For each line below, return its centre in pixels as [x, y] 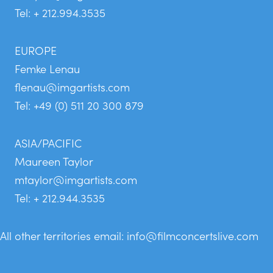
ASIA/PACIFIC [48, 142]
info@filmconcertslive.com [193, 235]
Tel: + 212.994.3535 [60, 12]
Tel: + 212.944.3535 [60, 197]
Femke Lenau [47, 68]
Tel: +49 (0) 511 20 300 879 [79, 105]
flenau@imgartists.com [72, 86]
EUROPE [36, 50]
